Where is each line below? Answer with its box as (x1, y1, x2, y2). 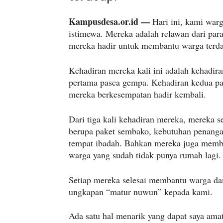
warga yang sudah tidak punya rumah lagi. (69, 149, 221, 161)
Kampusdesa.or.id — (69, 15, 150, 28)
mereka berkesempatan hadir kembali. (69, 88, 206, 101)
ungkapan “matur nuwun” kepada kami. (69, 186, 213, 198)
